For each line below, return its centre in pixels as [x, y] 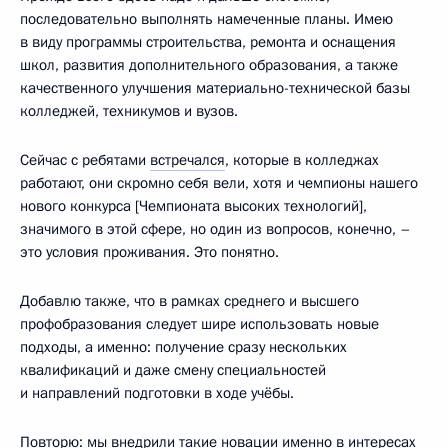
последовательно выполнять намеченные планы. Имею [206, 18]
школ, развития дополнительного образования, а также [209, 64]
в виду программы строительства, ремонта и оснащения [208, 41]
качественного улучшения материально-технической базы [215, 87]
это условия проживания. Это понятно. [149, 251]
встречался [187, 159]
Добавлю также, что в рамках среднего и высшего [189, 300]
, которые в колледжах [302, 159]
